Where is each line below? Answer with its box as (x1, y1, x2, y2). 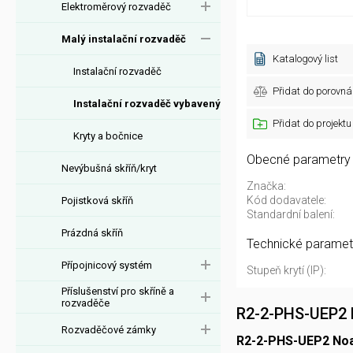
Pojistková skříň (61, 194, 133, 206)
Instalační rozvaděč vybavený (73, 97, 221, 110)
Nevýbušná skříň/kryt (61, 162, 157, 174)
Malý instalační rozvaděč (61, 32, 186, 45)
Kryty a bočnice (73, 129, 143, 142)
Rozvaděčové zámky (61, 323, 156, 336)
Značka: (247, 180, 286, 192)
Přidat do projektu (273, 117, 351, 129)
